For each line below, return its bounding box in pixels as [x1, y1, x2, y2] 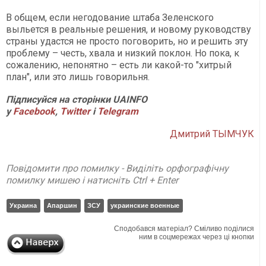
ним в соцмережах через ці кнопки [139, 233, 255, 242]
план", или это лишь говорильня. [6, 71, 150, 83]
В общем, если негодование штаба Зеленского [6, 12, 214, 24]
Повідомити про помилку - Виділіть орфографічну [6, 163, 229, 175]
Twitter [60, 106, 90, 118]
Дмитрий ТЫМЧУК [170, 128, 255, 140]
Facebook [13, 106, 55, 118]
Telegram [97, 106, 138, 118]
